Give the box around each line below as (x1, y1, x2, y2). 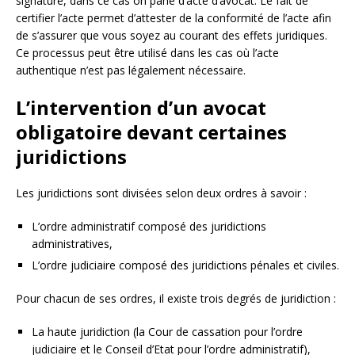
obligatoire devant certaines (16, 119, 287, 146)
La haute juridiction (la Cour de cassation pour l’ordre (32, 324, 303, 340)
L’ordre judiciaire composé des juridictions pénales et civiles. (32, 258, 339, 273)
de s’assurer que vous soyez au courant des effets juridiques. (16, 28, 327, 44)
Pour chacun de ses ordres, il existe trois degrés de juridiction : (16, 291, 336, 307)
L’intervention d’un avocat (16, 94, 266, 121)
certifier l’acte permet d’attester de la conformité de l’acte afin (16, 10, 331, 26)
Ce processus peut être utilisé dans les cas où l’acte (16, 45, 279, 61)
